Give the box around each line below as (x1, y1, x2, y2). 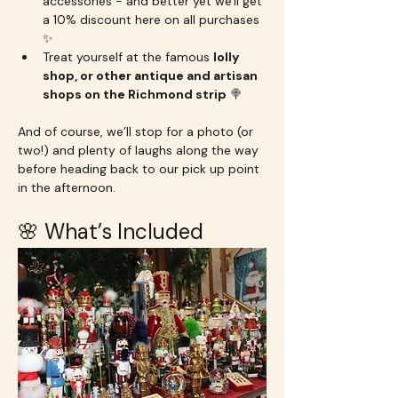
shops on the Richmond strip (43, 85, 227, 102)
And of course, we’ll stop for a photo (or (18, 123, 257, 139)
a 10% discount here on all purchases (43, 11, 263, 28)
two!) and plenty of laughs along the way (18, 141, 262, 158)
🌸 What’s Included (18, 217, 203, 245)
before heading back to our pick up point (18, 160, 263, 177)
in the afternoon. (18, 179, 115, 195)
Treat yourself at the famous (43, 48, 213, 65)
